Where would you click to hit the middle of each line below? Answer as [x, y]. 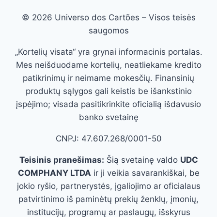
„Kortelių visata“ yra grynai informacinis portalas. [108, 52]
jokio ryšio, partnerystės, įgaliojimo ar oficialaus [108, 186]
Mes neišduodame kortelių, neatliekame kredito [108, 65]
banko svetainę [108, 117]
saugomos [108, 31]
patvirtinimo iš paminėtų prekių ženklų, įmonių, [108, 199]
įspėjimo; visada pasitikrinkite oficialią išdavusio [108, 104]
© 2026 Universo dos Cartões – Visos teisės [108, 18]
